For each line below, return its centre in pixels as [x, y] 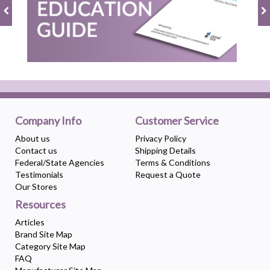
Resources [40, 204]
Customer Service [177, 121]
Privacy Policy [161, 138]
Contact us [36, 150]
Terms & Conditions [173, 162]
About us [33, 138]
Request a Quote [168, 174]
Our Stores [36, 187]
